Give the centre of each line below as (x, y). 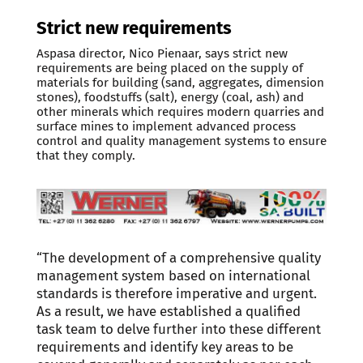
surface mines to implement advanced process (166, 126)
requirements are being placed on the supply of (169, 68)
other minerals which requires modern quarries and (180, 111)
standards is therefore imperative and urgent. (176, 293)
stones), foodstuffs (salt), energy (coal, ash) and (170, 97)
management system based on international (173, 275)
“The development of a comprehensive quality (178, 257)
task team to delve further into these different (178, 329)
